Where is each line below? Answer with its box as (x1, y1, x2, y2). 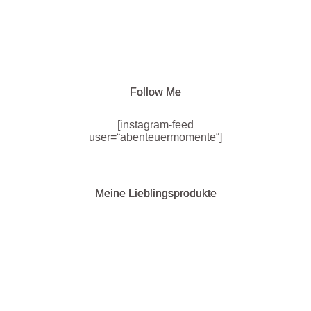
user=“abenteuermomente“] (89, 131, 222, 144)
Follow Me (130, 86, 181, 99)
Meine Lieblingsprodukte (94, 187, 217, 200)
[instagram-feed (117, 119, 194, 131)
